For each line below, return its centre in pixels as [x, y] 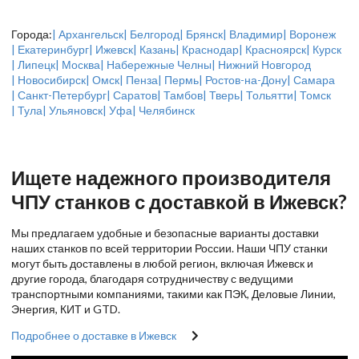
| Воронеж [309, 34]
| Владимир [253, 34]
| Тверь [221, 95]
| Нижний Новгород [261, 65]
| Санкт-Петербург [59, 95]
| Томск [312, 95]
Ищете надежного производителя [171, 178]
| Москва [78, 65]
